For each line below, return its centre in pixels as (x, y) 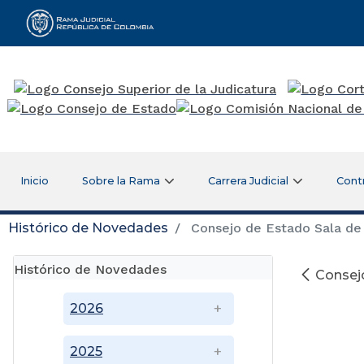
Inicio (34, 180)
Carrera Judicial (249, 180)
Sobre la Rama (121, 180)
